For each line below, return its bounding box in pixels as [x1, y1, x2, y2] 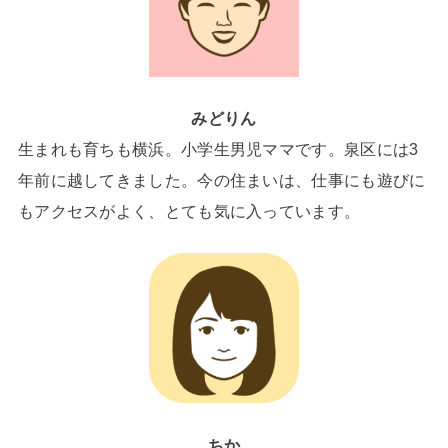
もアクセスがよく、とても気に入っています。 [17, 201, 361, 220]
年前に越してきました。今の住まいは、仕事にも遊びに [17, 170, 426, 189]
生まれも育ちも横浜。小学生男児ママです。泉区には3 [17, 139, 419, 158]
